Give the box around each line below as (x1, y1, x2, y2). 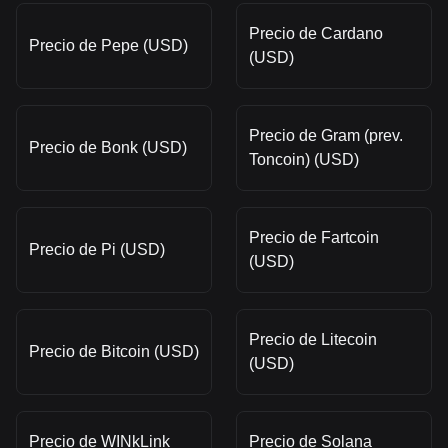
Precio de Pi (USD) (29, 241, 165, 258)
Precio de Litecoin (249, 331, 377, 348)
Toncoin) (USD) (249, 151, 359, 168)
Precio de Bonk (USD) (29, 139, 187, 156)
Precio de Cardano (249, 25, 383, 42)
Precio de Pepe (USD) (29, 37, 188, 54)
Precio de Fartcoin (249, 229, 379, 246)
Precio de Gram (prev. (249, 127, 403, 144)
